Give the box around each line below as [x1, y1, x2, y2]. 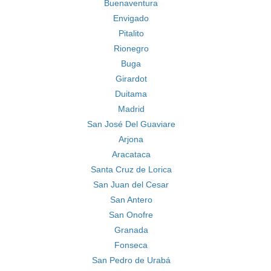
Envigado [113, 13, 149, 23]
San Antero [109, 195, 152, 204]
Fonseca [114, 240, 148, 250]
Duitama [115, 89, 147, 99]
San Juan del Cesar [93, 180, 169, 189]
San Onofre [109, 210, 153, 220]
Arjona [119, 134, 143, 144]
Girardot [115, 74, 147, 83]
